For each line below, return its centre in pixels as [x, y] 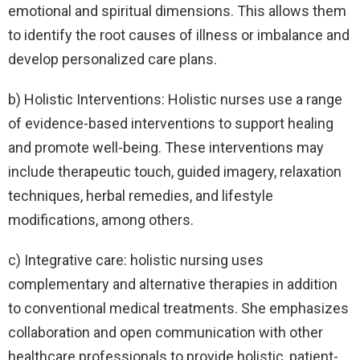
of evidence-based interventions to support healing [171, 124]
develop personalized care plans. [112, 59]
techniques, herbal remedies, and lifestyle [141, 196]
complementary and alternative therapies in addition [173, 284]
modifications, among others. [101, 220]
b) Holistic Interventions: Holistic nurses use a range [175, 100]
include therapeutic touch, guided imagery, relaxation [175, 172]
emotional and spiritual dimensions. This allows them [177, 11]
